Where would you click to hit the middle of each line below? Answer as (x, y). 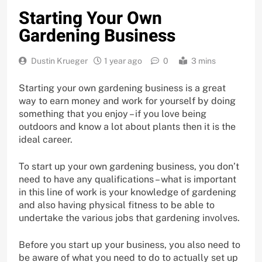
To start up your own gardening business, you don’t (129, 166)
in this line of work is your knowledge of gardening (127, 192)
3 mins (204, 61)
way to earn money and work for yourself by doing (127, 101)
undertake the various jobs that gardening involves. (129, 218)
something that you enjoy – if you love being (113, 113)
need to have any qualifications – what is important (127, 179)
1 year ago (123, 61)
